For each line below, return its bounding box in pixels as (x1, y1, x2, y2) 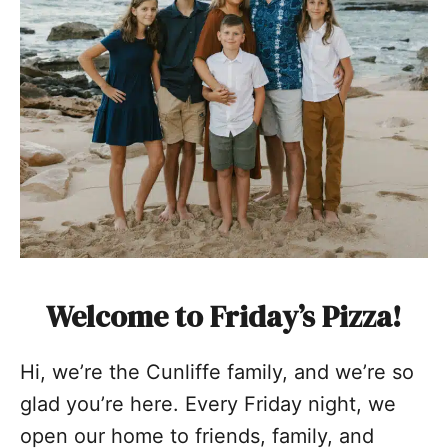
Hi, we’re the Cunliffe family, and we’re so (20, 359, 414, 384)
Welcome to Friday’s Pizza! (46, 295, 402, 337)
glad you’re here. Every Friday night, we (20, 391, 396, 416)
